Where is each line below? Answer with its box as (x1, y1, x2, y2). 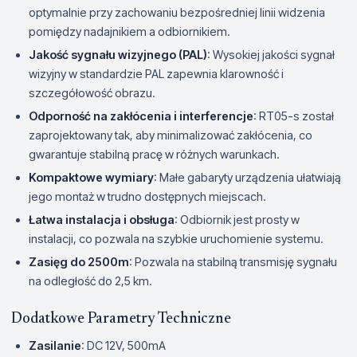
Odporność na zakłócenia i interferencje (29, 108, 253, 123)
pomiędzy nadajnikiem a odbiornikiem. (29, 24, 230, 38)
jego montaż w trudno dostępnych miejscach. (29, 189, 266, 203)
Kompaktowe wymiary (29, 170, 154, 184)
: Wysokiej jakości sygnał (207, 47, 335, 61)
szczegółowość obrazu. (29, 85, 155, 100)
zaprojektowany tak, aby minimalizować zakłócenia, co (29, 127, 312, 142)
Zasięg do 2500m (29, 254, 129, 269)
